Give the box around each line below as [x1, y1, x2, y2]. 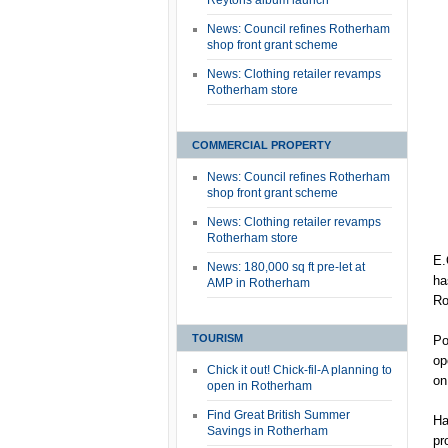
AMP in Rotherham [207, 276, 310, 290]
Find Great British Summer [207, 408, 350, 422]
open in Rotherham [207, 379, 312, 393]
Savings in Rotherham [207, 424, 328, 438]
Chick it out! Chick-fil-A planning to [207, 363, 392, 377]
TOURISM [192, 332, 243, 344]
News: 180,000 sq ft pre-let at [207, 260, 365, 274]
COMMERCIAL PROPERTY [192, 139, 331, 151]
